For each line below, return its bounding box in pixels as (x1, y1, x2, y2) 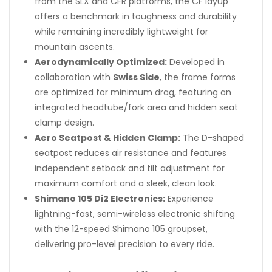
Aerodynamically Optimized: (35, 55, 167, 68)
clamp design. (35, 116, 94, 129)
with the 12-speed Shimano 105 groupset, (35, 222, 208, 235)
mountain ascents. (35, 40, 115, 53)
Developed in (167, 55, 225, 68)
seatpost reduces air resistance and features (35, 146, 226, 159)
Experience (165, 192, 214, 205)
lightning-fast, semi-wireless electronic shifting (35, 207, 235, 220)
